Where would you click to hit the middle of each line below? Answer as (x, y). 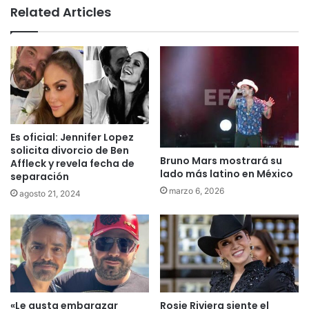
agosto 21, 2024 (50, 194)
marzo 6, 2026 (197, 191)
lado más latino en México (227, 174)
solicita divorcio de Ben (70, 151)
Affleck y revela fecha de (72, 164)
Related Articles (61, 12)
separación (40, 177)
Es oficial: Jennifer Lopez (72, 138)
